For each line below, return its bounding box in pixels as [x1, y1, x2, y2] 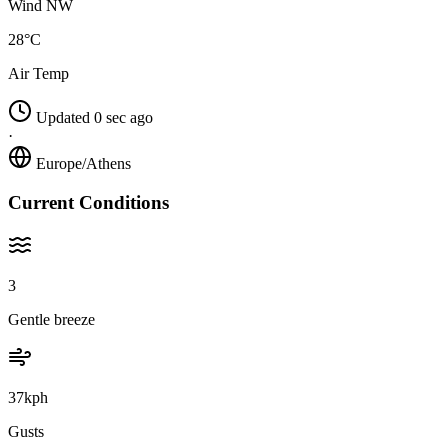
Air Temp [8, 65, 69, 83]
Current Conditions [8, 191, 169, 213]
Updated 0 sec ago [36, 109, 153, 127]
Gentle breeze [8, 310, 95, 328]
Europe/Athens [36, 155, 131, 173]
